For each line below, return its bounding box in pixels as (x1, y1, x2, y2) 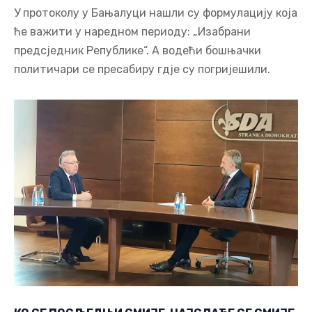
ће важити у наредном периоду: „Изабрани (14, 25, 251, 39)
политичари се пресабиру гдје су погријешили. (14, 63, 270, 77)
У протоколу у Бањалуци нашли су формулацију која (14, 6, 297, 20)
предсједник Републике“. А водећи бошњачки (14, 44, 261, 58)
